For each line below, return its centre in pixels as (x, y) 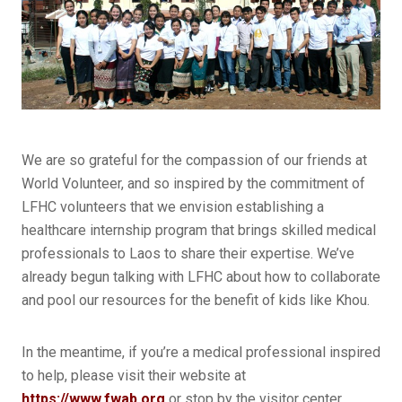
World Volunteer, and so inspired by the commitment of (193, 184)
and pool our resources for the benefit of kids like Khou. (196, 301)
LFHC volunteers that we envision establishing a (173, 207)
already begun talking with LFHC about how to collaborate (201, 277)
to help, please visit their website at (134, 376)
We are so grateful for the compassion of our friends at (194, 161)
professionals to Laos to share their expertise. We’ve (188, 254)
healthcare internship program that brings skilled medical (199, 231)
